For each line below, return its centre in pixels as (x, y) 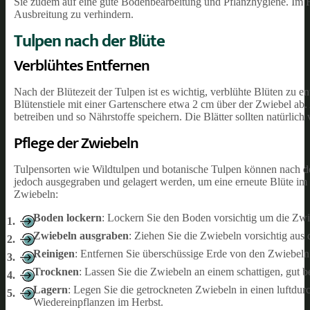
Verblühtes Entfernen (82, 65)
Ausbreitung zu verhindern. (74, 14)
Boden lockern (67, 217)
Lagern (51, 289)
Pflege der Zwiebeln (76, 143)
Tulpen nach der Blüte (89, 41)
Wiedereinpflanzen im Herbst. (98, 302)
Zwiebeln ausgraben (81, 235)
